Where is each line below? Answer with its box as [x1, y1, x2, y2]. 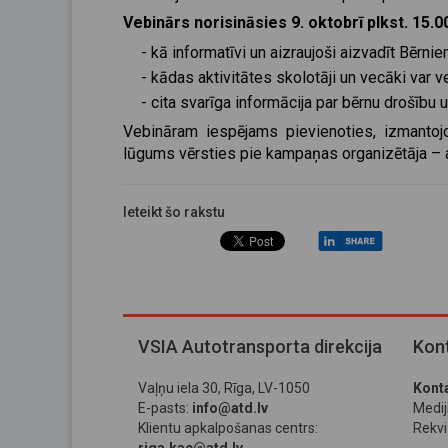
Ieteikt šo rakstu [123, 204, 225, 220]
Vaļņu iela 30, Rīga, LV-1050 [138, 380, 310, 396]
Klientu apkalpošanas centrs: [138, 420, 318, 436]
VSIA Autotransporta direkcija [138, 336, 382, 357]
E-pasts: [138, 400, 189, 416]
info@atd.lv [192, 400, 268, 416]
